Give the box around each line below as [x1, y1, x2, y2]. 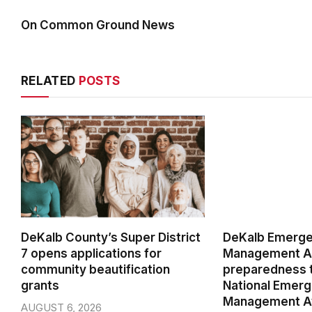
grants [21, 279, 59, 293]
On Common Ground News [21, 17, 175, 32]
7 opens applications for [21, 247, 162, 261]
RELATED [21, 73, 79, 88]
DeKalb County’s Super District [21, 231, 201, 245]
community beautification [21, 263, 170, 277]
